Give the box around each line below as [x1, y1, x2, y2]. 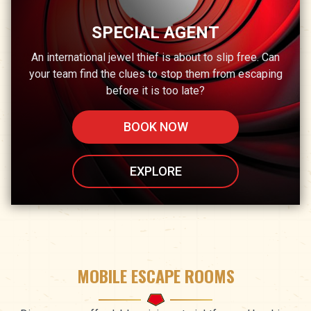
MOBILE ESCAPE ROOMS [76, 263, 235, 289]
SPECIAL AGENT [92, 23, 219, 43]
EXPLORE [129, 164, 182, 179]
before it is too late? [106, 84, 205, 98]
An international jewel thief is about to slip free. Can [31, 51, 280, 65]
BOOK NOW [123, 119, 188, 135]
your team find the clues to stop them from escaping [28, 67, 283, 81]
